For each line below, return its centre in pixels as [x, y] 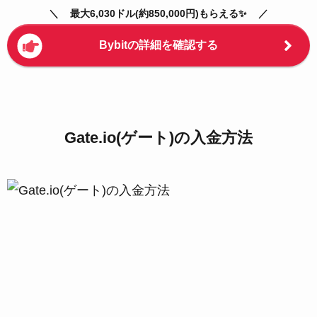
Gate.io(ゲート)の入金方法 [158, 138]
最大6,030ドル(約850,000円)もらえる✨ [158, 13]
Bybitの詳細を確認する [158, 45]
